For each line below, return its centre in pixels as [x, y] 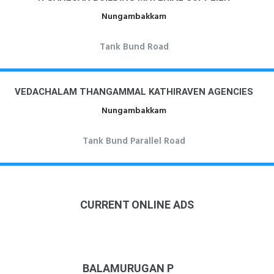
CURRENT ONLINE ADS [137, 205]
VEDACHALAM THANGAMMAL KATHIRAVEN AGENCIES [134, 92]
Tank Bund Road [134, 47]
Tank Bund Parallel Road [134, 141]
